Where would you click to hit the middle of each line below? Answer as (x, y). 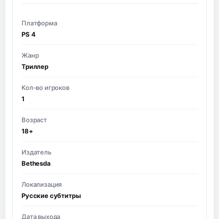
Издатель (36, 152)
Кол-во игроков (45, 87)
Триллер (35, 66)
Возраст (34, 120)
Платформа (39, 23)
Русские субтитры (51, 195)
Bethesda (36, 163)
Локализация (42, 184)
